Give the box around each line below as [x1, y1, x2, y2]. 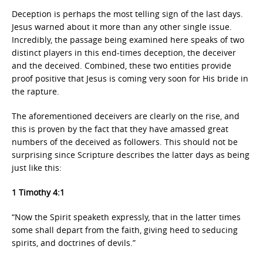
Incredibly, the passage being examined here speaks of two [12, 34, 244, 45]
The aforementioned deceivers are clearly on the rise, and [12, 110, 240, 122]
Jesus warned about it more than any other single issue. [12, 21, 232, 32]
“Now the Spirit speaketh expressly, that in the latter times [12, 211, 241, 222]
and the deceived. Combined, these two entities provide [12, 60, 231, 71]
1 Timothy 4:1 [12, 187, 65, 198]
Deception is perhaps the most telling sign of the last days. [12, 8, 243, 19]
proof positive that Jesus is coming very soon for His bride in [12, 73, 248, 84]
